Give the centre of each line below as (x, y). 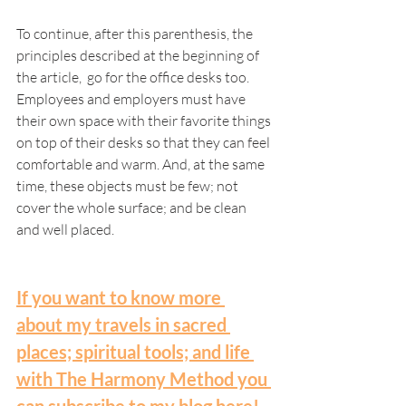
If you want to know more (121, 298)
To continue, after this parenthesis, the (136, 34)
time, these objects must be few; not (129, 186)
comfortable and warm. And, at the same (142, 164)
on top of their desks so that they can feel (145, 143)
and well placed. (67, 230)
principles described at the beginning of (139, 56)
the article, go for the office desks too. (134, 77)
